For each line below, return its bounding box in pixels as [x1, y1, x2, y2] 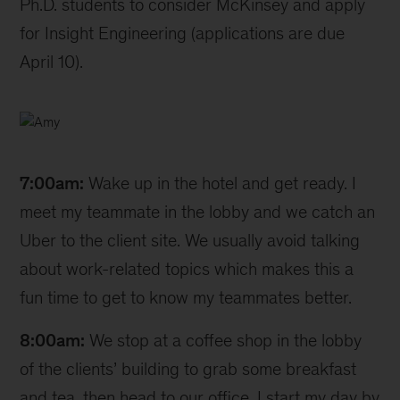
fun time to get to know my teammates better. [20, 287, 353, 307]
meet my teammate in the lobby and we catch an [20, 202, 376, 221]
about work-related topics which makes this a [20, 259, 354, 279]
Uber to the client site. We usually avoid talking [20, 230, 361, 250]
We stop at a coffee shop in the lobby [85, 330, 362, 350]
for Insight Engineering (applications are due [20, 23, 346, 43]
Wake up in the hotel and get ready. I [84, 173, 357, 193]
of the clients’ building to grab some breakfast [20, 359, 357, 379]
